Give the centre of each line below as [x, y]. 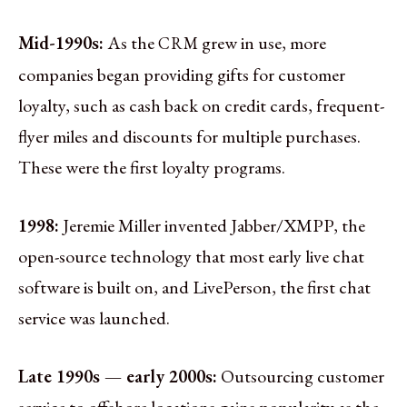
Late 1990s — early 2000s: [118, 376]
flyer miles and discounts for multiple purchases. [189, 136]
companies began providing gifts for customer [182, 74]
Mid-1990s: [61, 42]
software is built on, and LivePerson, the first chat [194, 287]
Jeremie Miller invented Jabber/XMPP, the [214, 225]
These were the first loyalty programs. [152, 167]
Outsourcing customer [303, 376]
